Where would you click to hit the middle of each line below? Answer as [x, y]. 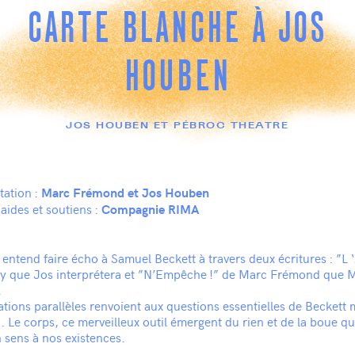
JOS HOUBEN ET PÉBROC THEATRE [177, 126]
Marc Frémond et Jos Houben [125, 192]
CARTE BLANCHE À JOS [177, 30]
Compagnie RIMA [151, 208]
